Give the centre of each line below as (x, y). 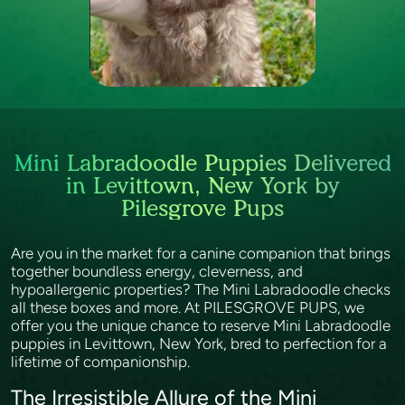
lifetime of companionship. (102, 362)
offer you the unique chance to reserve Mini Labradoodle (201, 325)
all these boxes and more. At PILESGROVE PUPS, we (188, 307)
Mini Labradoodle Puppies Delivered (202, 163)
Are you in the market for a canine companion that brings (201, 253)
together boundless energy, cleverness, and (157, 271)
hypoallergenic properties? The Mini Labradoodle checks (201, 289)
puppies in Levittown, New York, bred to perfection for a (199, 344)
